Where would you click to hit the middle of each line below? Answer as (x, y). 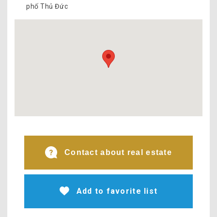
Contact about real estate (118, 153)
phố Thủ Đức (47, 6)
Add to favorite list (117, 191)
